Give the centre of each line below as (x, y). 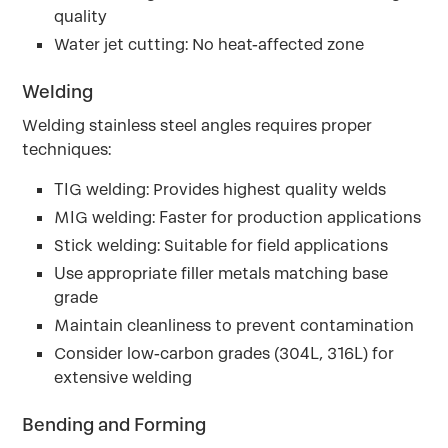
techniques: (67, 149)
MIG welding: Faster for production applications (238, 217)
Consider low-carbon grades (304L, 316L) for (224, 353)
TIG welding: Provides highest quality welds (220, 189)
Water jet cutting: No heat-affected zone (209, 44)
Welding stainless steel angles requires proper (197, 125)
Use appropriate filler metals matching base (221, 273)
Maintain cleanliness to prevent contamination (234, 325)
